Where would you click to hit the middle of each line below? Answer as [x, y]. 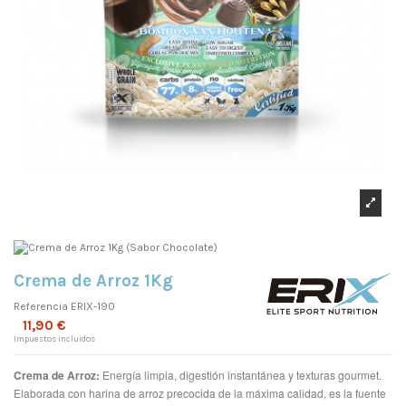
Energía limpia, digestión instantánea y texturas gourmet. [241, 375]
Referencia [41, 307]
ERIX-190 [93, 307]
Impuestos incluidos [54, 339]
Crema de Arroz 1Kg [93, 280]
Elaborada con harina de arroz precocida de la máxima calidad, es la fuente [200, 393]
